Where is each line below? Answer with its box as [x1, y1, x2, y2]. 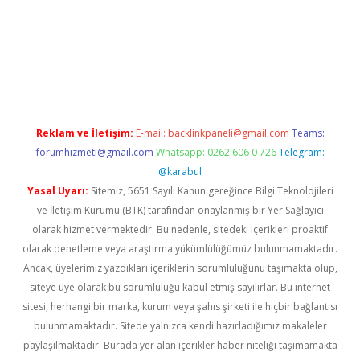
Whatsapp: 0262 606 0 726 [155, 145, 276, 159]
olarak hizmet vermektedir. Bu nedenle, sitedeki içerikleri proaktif [32, 223, 328, 236]
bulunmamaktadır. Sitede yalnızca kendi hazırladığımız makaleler [33, 319, 327, 333]
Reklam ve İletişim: [35, 126, 133, 140]
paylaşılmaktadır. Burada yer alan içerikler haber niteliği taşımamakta [22, 338, 337, 352]
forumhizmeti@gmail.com [35, 145, 153, 159]
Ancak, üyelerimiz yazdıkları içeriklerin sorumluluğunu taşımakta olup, [22, 261, 337, 275]
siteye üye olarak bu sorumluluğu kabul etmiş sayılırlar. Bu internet [30, 280, 330, 294]
